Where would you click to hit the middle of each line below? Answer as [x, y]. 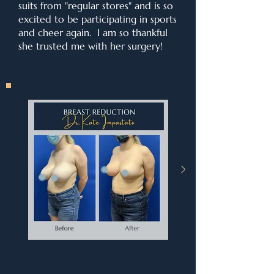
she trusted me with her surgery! [91, 46]
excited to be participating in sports [98, 19]
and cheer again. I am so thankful [93, 32]
